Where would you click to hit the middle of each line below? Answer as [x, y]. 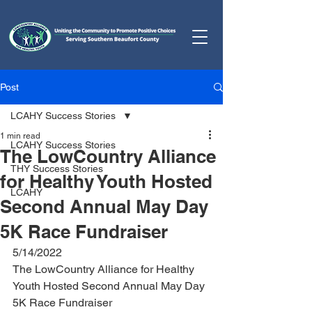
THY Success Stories [57, 169]
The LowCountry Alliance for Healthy [105, 269]
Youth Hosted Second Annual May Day [110, 286]
